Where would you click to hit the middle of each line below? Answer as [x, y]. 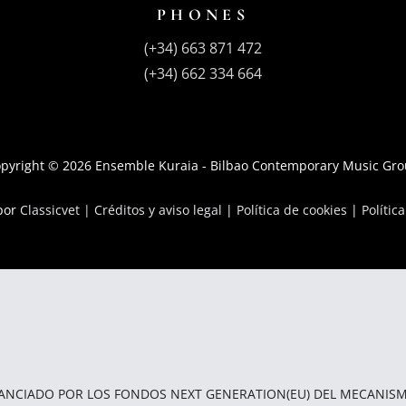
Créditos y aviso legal [158, 210]
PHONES [203, 14]
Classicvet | [57, 210]
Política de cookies [292, 210]
